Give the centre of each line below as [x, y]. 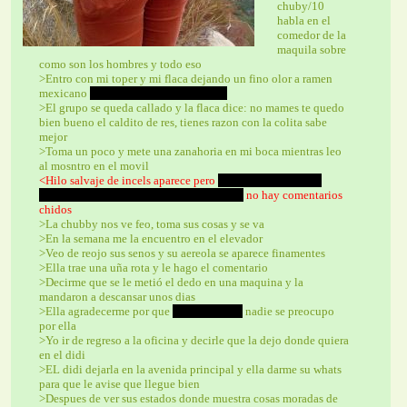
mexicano [65, 93]
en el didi [63, 354]
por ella [58, 325]
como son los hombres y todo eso [121, 64]
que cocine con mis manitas [159, 93]
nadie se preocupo [289, 311]
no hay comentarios [293, 194]
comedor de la [311, 35]
